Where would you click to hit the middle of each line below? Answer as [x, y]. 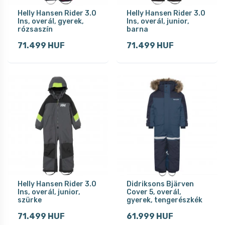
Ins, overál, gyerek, [51, 21]
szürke [30, 200]
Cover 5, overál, [154, 192]
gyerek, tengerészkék [164, 200]
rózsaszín [35, 29]
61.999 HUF [150, 216]
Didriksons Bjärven [160, 184]
